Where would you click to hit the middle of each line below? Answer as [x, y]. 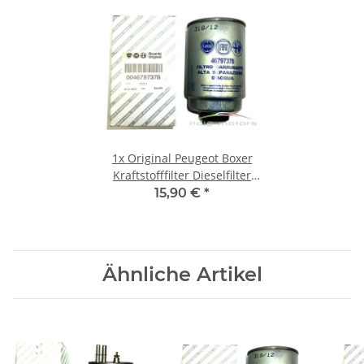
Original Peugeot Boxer [190, 158]
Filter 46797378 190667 [182, 193]
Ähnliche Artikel [182, 275]
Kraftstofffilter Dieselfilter [182, 175]
